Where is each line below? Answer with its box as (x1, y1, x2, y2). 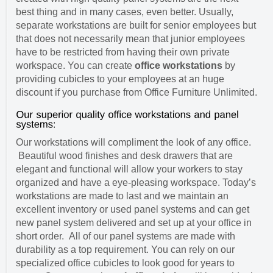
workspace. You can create (16, 60, 135, 71)
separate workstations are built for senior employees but (16, 19, 256, 30)
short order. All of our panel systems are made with (16, 231, 235, 242)
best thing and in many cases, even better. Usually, (16, 6, 233, 17)
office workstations (135, 60, 222, 71)
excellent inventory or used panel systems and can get (16, 204, 249, 215)
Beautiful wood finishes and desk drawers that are (16, 151, 233, 161)
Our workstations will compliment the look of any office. (16, 137, 251, 148)
